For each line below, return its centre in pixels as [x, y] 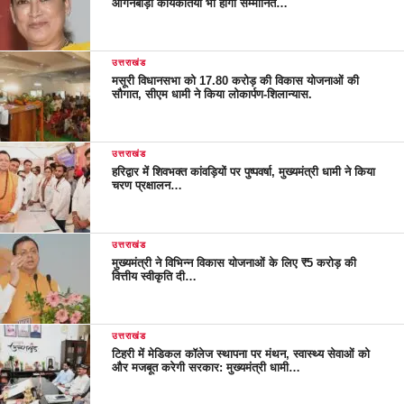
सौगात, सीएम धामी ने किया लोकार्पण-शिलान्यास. [212, 94]
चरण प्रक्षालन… [147, 185]
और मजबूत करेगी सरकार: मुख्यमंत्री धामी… [207, 367]
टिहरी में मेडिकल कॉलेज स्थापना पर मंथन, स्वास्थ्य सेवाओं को [241, 353]
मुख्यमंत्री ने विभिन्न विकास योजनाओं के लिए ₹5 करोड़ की [234, 262]
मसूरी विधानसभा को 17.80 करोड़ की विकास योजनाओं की [236, 80]
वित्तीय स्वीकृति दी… [155, 276]
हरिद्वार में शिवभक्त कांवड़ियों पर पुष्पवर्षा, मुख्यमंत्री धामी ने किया [244, 171]
